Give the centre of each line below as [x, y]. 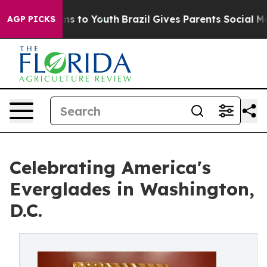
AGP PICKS [31, 19]
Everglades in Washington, [132, 189]
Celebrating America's [110, 167]
